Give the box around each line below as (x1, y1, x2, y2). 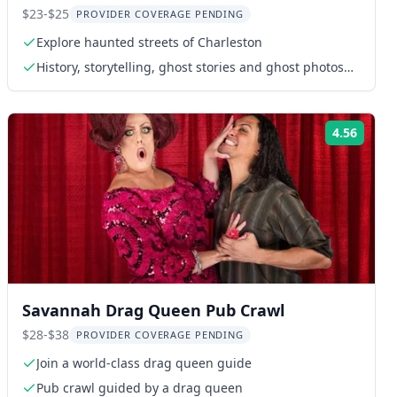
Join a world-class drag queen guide (36, 354, 252, 371)
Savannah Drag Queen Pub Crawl (22, 300, 284, 321)
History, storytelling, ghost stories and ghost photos (36, 58, 344, 75)
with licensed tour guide (36, 76, 182, 93)
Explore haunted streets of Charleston (36, 34, 262, 51)
